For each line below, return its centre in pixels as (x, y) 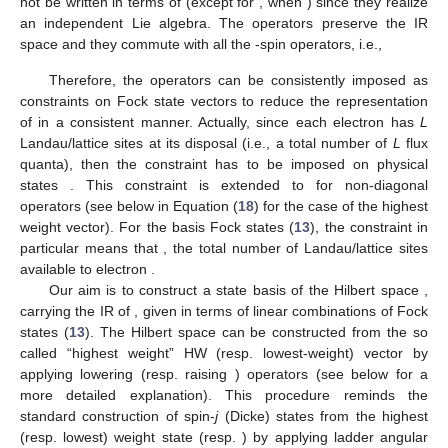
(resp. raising (187, 373)
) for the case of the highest (341, 205)
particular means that (92, 247)
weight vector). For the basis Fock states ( (157, 226)
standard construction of (102, 415)
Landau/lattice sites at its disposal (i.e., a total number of (206, 142)
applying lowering (80, 373)
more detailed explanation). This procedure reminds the (224, 394)
